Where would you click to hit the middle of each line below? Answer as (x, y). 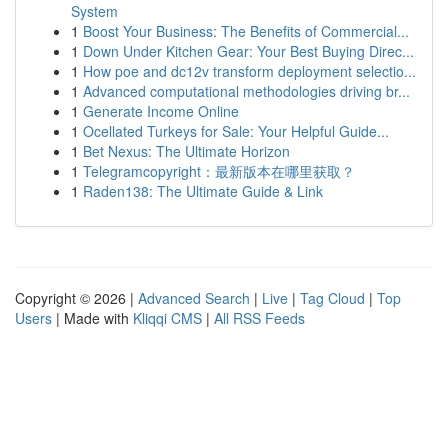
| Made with (92, 318)
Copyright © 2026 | (76, 298)
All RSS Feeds (259, 318)
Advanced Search (194, 298)
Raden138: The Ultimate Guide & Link (203, 191)
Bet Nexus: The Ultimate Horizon (186, 151)
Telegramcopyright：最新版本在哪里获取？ (219, 171)
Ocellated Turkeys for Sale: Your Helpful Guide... (236, 131)
